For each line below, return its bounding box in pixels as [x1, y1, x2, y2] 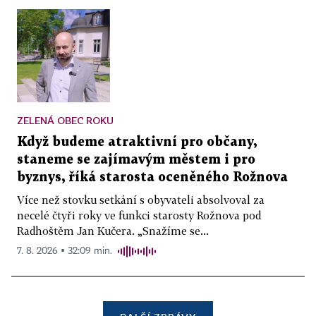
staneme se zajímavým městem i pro [17, 153, 255, 166]
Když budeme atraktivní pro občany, [17, 135, 257, 148]
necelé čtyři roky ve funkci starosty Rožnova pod [17, 208, 261, 221]
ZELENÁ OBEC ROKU [17, 114, 114, 126]
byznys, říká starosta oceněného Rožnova [17, 171, 288, 183]
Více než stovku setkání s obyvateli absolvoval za [17, 193, 265, 206]
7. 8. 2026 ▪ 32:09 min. [17, 245, 112, 256]
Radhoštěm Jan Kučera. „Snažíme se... [17, 224, 209, 237]
